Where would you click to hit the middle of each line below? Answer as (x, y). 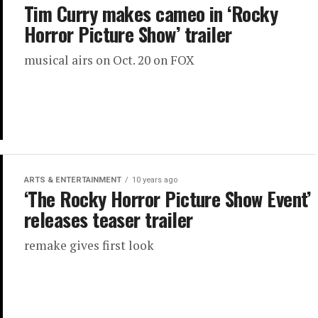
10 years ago (155, 180)
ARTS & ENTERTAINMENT (73, 180)
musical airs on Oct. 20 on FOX (109, 60)
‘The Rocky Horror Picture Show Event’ (168, 199)
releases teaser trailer (109, 220)
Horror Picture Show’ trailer (128, 34)
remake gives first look (89, 246)
